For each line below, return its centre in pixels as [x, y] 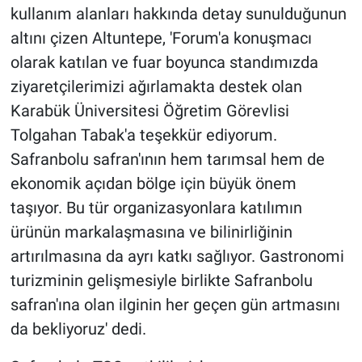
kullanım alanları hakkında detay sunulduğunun [178, 13]
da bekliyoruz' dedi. [78, 328]
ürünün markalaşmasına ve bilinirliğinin [151, 232]
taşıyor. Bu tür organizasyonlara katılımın [156, 207]
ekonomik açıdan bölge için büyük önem [153, 183]
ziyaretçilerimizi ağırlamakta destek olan [156, 86]
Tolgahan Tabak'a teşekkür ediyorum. [143, 135]
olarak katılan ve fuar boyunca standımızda [164, 62]
